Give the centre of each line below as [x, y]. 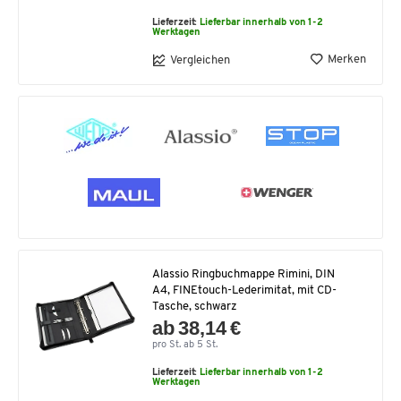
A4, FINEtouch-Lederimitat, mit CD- [244, 291]
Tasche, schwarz [195, 307]
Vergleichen [200, 60]
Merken [347, 59]
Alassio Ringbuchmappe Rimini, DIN [243, 275]
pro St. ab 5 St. [185, 346]
